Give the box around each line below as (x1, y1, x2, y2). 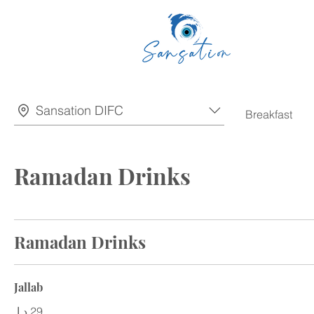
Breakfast (245, 107, 293, 121)
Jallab (14, 280, 43, 294)
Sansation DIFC (36, 102, 123, 118)
